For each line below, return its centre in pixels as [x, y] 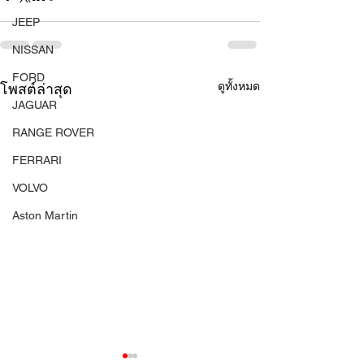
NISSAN [33, 50]
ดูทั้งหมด [239, 86]
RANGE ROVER [53, 132]
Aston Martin [45, 215]
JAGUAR [35, 105]
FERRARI [37, 160]
